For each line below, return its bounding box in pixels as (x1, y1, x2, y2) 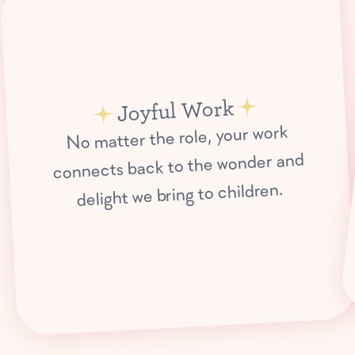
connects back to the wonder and (52, 147, 304, 185)
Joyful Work (116, 92, 235, 128)
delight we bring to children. (75, 177, 284, 212)
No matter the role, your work (65, 120, 288, 156)
